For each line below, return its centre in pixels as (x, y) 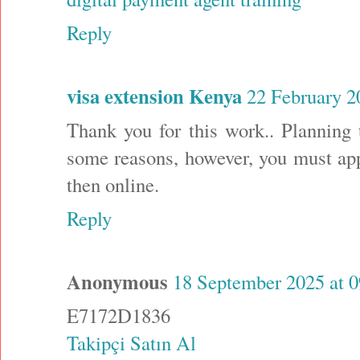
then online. (113, 185)
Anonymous (117, 282)
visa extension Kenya (154, 96)
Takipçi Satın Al (131, 343)
